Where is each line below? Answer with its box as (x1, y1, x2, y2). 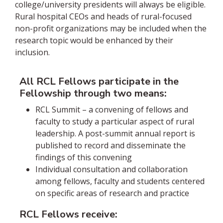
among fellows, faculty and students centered (35, 175, 205, 187)
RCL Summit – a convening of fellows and (35, 104, 188, 115)
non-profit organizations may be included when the (15, 22, 207, 34)
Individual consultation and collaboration (35, 163, 188, 175)
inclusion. (15, 46, 50, 58)
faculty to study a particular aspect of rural (35, 115, 194, 127)
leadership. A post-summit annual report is (35, 127, 195, 139)
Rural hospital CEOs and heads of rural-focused (15, 10, 192, 22)
